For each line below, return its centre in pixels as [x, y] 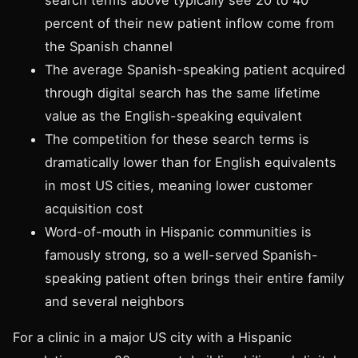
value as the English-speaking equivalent [173, 115]
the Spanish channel [109, 46]
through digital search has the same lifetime [183, 92]
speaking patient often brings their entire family [195, 278]
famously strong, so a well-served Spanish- [181, 255]
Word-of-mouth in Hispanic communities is [178, 231]
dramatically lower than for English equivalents [191, 162]
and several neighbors [115, 301]
